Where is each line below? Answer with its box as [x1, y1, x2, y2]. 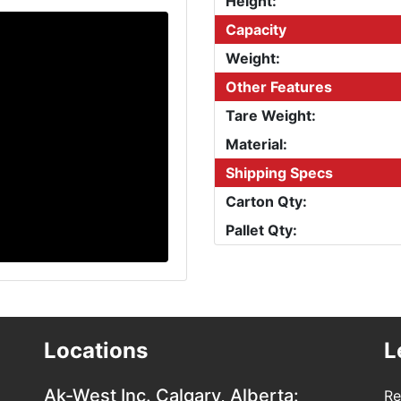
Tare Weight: [226, 106, 316, 124]
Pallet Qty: [226, 220, 297, 239]
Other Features [226, 77, 332, 96]
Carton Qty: [226, 192, 307, 210]
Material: [226, 134, 287, 153]
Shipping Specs [226, 163, 333, 182]
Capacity [226, 20, 286, 38]
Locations [44, 337, 148, 363]
